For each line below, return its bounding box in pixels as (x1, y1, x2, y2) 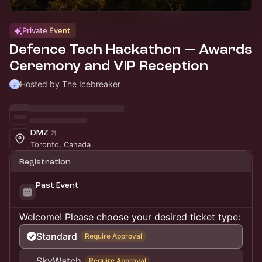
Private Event (22, 26, 70, 35)
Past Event (36, 181, 79, 189)
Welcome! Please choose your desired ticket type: (19, 211, 240, 223)
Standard (36, 230, 77, 242)
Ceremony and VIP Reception (9, 58, 208, 74)
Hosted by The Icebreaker (20, 79, 120, 89)
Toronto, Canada (30, 140, 91, 149)
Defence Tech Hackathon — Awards (9, 42, 253, 57)
